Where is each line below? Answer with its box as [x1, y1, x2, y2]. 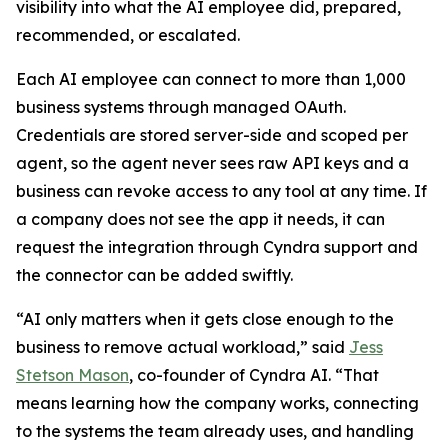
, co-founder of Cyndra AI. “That [129, 365, 379, 386]
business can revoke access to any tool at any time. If [16, 181, 427, 202]
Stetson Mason [16, 365, 129, 386]
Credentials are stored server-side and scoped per [16, 125, 408, 146]
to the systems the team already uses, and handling [16, 421, 414, 442]
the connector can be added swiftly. [16, 265, 293, 286]
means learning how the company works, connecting [16, 393, 419, 414]
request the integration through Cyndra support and [16, 237, 418, 258]
